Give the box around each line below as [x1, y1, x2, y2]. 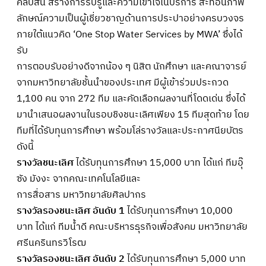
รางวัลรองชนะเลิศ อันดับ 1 [17, 202, 125, 219]
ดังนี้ [17, 138, 34, 155]
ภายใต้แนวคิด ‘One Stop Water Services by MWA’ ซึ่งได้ [17, 26, 242, 43]
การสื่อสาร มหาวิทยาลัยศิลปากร [17, 186, 146, 203]
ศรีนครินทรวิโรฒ [17, 235, 86, 251]
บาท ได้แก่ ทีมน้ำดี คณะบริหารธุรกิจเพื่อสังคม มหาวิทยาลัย [17, 218, 248, 235]
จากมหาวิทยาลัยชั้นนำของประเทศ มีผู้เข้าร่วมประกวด [17, 74, 229, 91]
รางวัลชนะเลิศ [17, 154, 74, 171]
